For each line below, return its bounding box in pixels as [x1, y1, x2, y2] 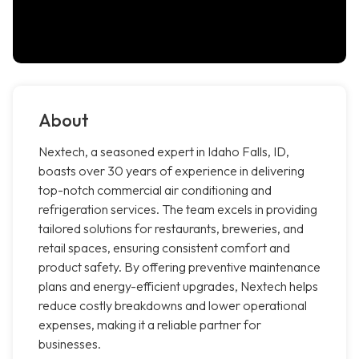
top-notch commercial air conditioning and [38, 182, 272, 199]
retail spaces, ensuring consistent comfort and [38, 240, 290, 256]
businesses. [38, 336, 101, 353]
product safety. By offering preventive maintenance [38, 259, 321, 276]
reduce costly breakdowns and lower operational [38, 297, 307, 314]
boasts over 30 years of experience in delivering [38, 163, 305, 179]
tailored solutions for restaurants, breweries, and [38, 220, 304, 237]
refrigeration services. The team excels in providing [38, 201, 317, 218]
